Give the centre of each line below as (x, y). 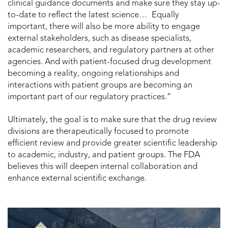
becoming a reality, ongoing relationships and (93, 74)
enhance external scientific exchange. (77, 178)
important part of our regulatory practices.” (90, 97)
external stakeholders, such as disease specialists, (99, 38)
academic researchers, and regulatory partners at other (111, 50)
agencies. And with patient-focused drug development (109, 62)
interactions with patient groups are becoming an (100, 85)
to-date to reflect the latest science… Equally (93, 15)
